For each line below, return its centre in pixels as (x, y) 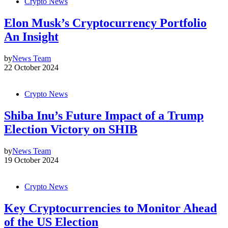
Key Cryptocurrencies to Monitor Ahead (110, 208)
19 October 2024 (31, 160)
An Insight (31, 36)
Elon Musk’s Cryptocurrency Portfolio (105, 23)
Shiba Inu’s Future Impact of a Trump (104, 115)
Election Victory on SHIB (71, 129)
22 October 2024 (31, 67)
